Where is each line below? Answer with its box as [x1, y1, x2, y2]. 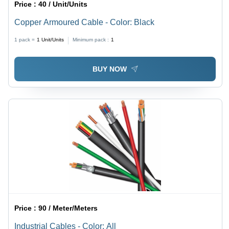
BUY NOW [92, 64, 127, 73]
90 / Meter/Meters [38, 203, 98, 212]
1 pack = [14, 37, 35, 43]
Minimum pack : [73, 37, 109, 43]
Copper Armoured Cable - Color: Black [14, 18, 155, 27]
